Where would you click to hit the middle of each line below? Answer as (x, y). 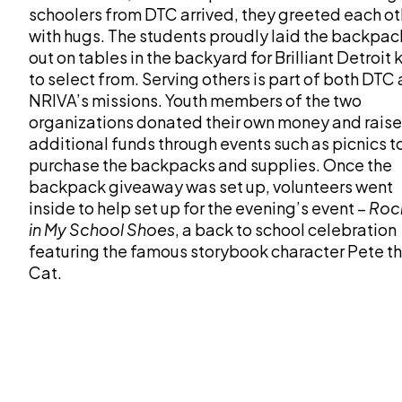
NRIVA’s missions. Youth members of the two (195, 100)
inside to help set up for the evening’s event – (199, 208)
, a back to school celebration (286, 229)
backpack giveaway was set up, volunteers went (211, 186)
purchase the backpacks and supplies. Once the (210, 165)
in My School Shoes (102, 229)
